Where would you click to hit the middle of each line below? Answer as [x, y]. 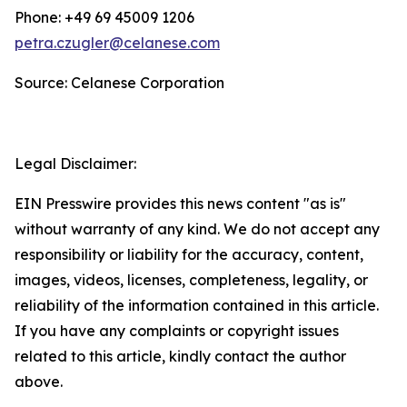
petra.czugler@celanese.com [117, 43]
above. [39, 382]
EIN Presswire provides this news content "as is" [180, 203]
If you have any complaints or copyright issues [177, 331]
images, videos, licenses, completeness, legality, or [191, 280]
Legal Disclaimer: [75, 164]
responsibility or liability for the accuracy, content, [189, 254]
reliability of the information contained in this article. [197, 305]
